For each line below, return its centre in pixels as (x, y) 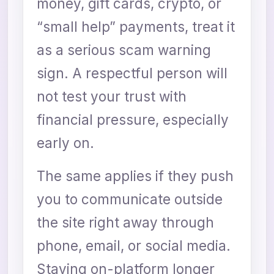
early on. (65, 143)
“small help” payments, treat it (136, 26)
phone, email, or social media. (134, 245)
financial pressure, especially (133, 119)
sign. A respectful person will (132, 73)
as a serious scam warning (124, 50)
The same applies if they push (135, 176)
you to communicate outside (130, 199)
